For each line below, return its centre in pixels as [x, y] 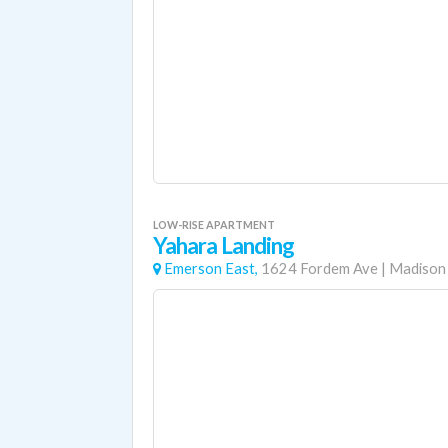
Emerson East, [211, 268]
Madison [417, 268]
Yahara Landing [224, 245]
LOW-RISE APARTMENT [214, 224]
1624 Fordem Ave [319, 268]
